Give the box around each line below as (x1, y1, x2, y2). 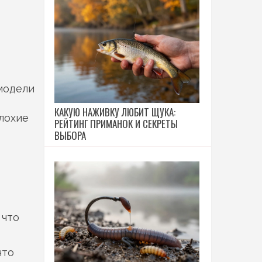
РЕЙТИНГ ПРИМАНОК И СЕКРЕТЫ (54, 116, 178, 131)
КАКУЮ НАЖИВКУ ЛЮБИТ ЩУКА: (54, 105, 175, 119)
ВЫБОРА (54, 128, 86, 143)
